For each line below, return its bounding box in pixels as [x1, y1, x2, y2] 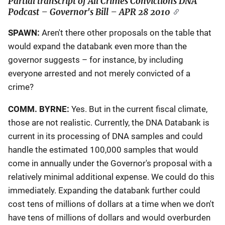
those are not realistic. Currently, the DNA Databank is [8, 118, 209, 128]
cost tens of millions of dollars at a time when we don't [8, 199, 214, 209]
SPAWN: [8, 28, 40, 38]
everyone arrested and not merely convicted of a [8, 68, 190, 78]
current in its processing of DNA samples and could [8, 131, 203, 141]
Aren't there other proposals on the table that [40, 28, 211, 38]
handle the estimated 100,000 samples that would [8, 145, 198, 155]
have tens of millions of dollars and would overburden [8, 212, 210, 222]
